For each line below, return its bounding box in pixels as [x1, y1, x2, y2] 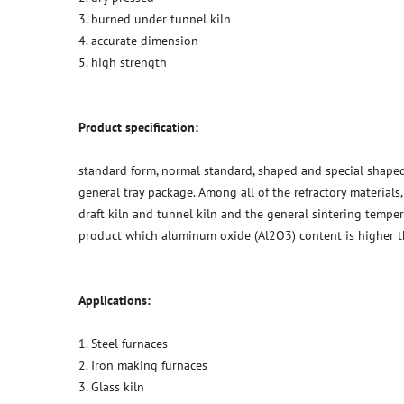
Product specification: [78, 119, 198, 136]
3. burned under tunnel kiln [78, 11, 231, 28]
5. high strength [78, 54, 167, 71]
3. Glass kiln [78, 379, 144, 396]
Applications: [78, 292, 151, 309]
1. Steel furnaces [78, 335, 168, 353]
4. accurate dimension [78, 32, 198, 50]
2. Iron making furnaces [78, 357, 207, 374]
